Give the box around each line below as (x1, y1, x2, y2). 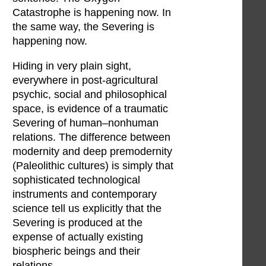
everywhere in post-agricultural (12, 74, 158, 86)
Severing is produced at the (12, 216, 142, 229)
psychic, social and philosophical (12, 88, 167, 100)
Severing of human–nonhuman (12, 116, 159, 129)
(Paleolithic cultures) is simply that (12, 159, 173, 172)
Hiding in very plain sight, (12, 59, 131, 72)
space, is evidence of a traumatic (12, 102, 168, 115)
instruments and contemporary (12, 188, 157, 200)
